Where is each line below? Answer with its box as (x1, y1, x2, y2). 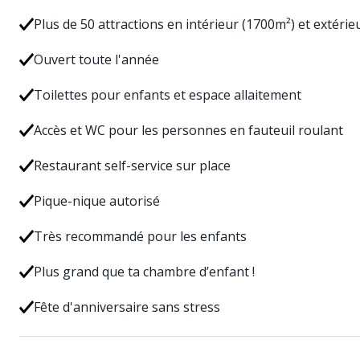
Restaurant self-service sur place (33, 157, 231, 174)
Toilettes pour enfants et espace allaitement (33, 86, 301, 104)
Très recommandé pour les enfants (33, 227, 247, 245)
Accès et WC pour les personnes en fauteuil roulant (33, 121, 343, 139)
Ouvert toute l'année (33, 51, 159, 68)
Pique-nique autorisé (33, 192, 160, 210)
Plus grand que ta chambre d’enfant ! (33, 263, 255, 280)
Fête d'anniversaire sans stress (33, 298, 220, 316)
